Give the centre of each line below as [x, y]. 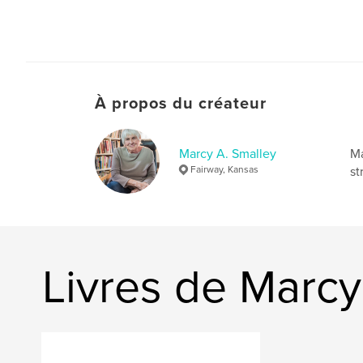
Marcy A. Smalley [228, 154]
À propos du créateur [181, 104]
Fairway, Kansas [224, 169]
